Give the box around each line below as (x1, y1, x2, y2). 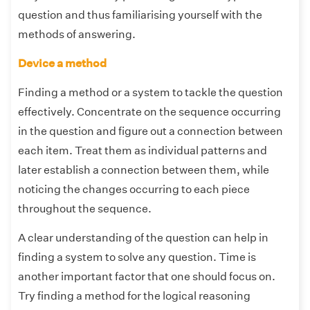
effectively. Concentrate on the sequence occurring (18, 105, 281, 119)
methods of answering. (18, 28, 138, 42)
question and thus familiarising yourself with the (18, 8, 262, 22)
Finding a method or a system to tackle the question (18, 86, 283, 100)
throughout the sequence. (18, 202, 154, 216)
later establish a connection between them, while (18, 163, 269, 177)
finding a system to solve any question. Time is (18, 250, 256, 264)
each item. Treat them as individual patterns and (18, 144, 267, 158)
